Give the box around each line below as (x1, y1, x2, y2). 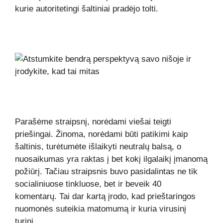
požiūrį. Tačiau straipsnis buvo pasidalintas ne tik (15, 166, 198, 176)
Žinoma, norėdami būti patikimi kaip (56, 129, 188, 139)
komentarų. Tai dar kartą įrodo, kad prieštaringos (15, 191, 196, 201)
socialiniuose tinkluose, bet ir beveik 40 (15, 179, 161, 189)
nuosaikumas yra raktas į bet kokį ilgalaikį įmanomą (15, 154, 208, 164)
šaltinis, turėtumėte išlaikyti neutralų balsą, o (15, 141, 181, 151)
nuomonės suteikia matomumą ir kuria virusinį (15, 204, 186, 214)
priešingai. (15, 129, 56, 139)
